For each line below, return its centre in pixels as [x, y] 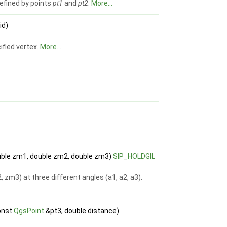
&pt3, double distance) [82, 211]
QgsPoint [29, 211]
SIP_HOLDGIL [134, 156]
